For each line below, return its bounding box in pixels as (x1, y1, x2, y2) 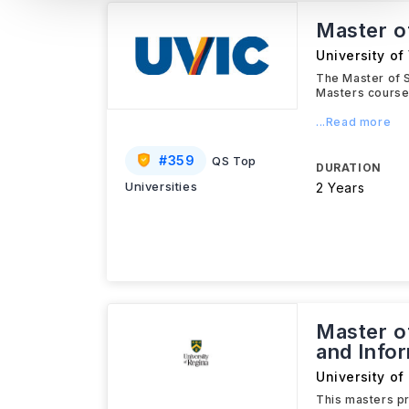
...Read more (316, 115, 392, 129)
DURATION (316, 161, 382, 174)
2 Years (316, 180, 365, 195)
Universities (125, 179, 198, 194)
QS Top (212, 153, 257, 168)
